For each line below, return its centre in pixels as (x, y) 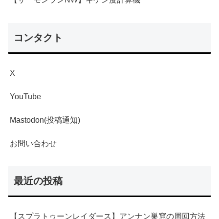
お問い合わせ (33, 143)
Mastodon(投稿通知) (45, 120)
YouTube (25, 96)
